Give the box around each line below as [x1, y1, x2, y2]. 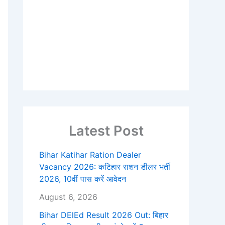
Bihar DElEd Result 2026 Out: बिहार [39, 210, 168, 220]
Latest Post [68, 123, 144, 139]
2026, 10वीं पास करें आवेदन [39, 174, 126, 184]
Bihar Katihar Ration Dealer [39, 150, 141, 160]
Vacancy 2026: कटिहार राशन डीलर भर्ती [39, 162, 170, 172]
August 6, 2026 [39, 192, 97, 202]
